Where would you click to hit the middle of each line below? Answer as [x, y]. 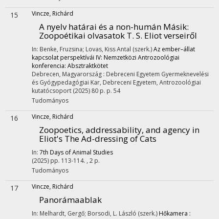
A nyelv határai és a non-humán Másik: [114, 27]
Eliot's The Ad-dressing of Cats [98, 139]
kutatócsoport [52, 91]
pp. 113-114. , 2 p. [75, 161]
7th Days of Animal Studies [76, 152]
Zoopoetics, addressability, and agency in [119, 130]
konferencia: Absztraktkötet [70, 66]
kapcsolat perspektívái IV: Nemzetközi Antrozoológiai [106, 57]
